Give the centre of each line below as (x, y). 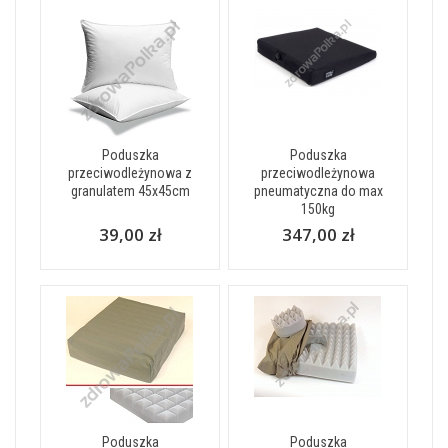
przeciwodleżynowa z (130, 172)
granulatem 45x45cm (130, 190)
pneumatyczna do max (318, 190)
